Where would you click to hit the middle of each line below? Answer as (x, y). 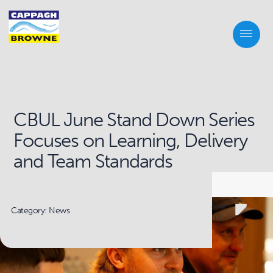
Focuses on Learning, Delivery (130, 140)
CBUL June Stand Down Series (134, 120)
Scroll (218, 206)
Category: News (41, 210)
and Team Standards (93, 161)
